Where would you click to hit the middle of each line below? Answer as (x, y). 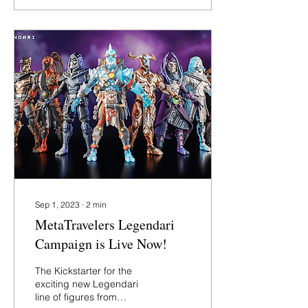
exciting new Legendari (87, 284)
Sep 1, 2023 (57, 205)
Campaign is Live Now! (101, 244)
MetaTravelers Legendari (105, 224)
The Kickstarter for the (84, 271)
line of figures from (76, 297)
